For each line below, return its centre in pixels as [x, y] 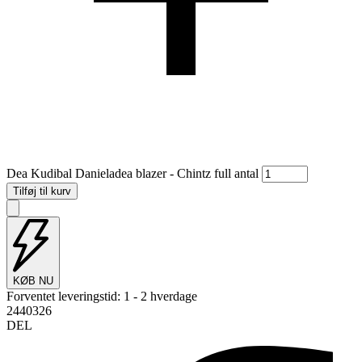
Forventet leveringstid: [63, 297]
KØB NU [33, 281]
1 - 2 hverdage [160, 297]
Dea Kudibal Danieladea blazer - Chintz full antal [133, 173]
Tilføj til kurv [42, 191]
